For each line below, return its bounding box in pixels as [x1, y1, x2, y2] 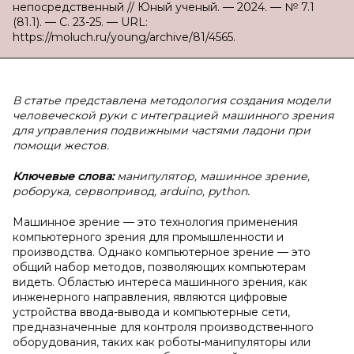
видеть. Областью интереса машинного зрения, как [13, 275, 307, 289]
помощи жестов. [13, 138, 109, 153]
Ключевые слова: [13, 169, 117, 183]
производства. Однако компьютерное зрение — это [13, 245, 311, 259]
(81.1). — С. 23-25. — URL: [13, 15, 148, 29]
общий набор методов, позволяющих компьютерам [13, 260, 306, 274]
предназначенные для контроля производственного [13, 320, 314, 334]
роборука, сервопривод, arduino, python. [13, 184, 250, 198]
